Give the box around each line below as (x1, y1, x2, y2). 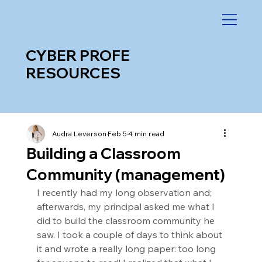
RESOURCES (25, 63, 120, 82)
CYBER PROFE (25, 46, 130, 64)
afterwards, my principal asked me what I (36, 201, 217, 212)
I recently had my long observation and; (36, 187, 214, 198)
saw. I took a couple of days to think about (36, 229, 225, 240)
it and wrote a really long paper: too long (36, 243, 218, 254)
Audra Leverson (51, 129, 106, 138)
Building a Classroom (26, 144, 181, 163)
